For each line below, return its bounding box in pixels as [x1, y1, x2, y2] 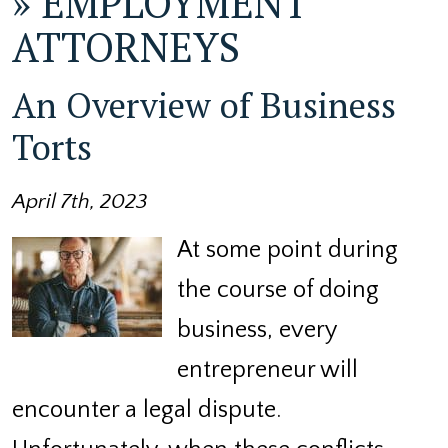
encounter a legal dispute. [12, 396, 281, 423]
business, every [177, 316, 336, 343]
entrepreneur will [177, 356, 358, 383]
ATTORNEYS [12, 19, 240, 73]
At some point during [177, 236, 398, 263]
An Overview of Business [12, 81, 396, 128]
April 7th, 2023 [12, 189, 148, 214]
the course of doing [177, 276, 379, 303]
